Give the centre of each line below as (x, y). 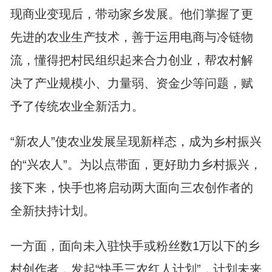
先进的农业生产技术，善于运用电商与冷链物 (131, 37)
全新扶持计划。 (53, 211)
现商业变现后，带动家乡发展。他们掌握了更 (131, 14)
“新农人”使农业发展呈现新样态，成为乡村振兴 (136, 141)
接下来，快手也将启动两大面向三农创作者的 (131, 188)
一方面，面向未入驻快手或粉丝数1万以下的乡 (135, 246)
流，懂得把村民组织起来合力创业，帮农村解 (131, 60)
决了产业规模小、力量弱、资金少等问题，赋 (131, 83)
